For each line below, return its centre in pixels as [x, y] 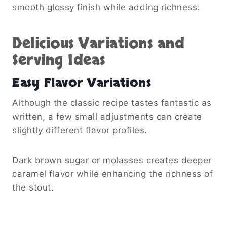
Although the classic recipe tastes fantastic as [112, 103]
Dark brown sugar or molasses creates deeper [112, 160]
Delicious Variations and [98, 43]
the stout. [33, 187]
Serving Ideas [59, 60]
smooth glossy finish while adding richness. [106, 7]
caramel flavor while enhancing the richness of [112, 174]
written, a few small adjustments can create [107, 116]
